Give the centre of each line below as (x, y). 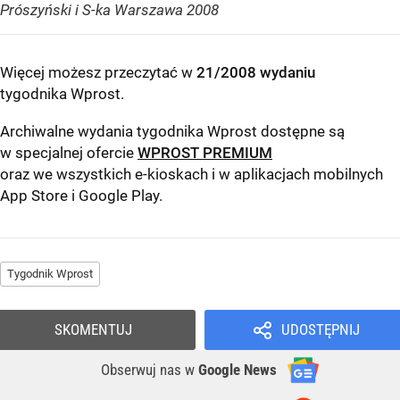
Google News (237, 370)
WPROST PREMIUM (205, 153)
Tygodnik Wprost (50, 274)
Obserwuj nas (143, 370)
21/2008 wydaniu (256, 73)
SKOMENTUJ (93, 330)
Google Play (119, 196)
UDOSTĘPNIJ (320, 330)
